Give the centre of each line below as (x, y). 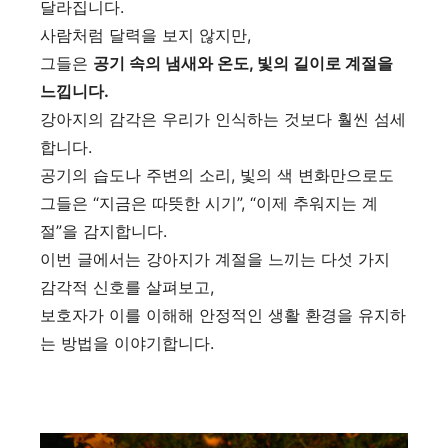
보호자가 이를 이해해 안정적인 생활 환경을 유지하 (223, 315)
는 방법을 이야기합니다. (127, 343)
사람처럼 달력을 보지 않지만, (145, 35)
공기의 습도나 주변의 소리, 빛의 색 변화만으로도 (217, 175)
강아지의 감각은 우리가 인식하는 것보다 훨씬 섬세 (223, 119)
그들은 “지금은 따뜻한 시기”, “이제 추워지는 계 (209, 203)
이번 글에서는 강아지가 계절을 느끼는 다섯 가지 (215, 259)
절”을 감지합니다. (103, 231)
